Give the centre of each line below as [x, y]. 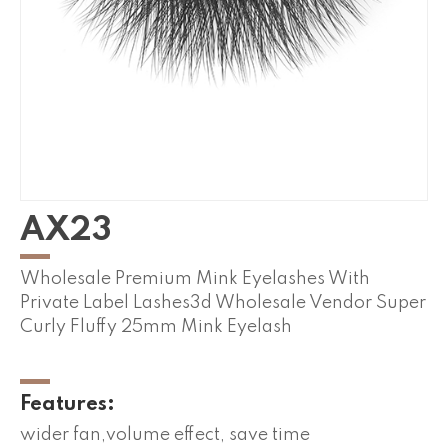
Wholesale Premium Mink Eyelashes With [195, 279]
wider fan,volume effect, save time [165, 435]
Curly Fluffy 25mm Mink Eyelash [156, 327]
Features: [67, 405]
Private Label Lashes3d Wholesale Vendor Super [223, 303]
